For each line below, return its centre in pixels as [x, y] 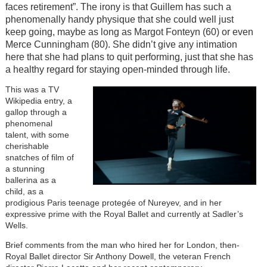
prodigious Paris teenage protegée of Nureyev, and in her [113, 202]
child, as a [24, 191]
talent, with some [37, 134]
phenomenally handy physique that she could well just [119, 19]
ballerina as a [30, 180]
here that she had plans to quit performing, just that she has [129, 57]
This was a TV [32, 89]
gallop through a [36, 112]
